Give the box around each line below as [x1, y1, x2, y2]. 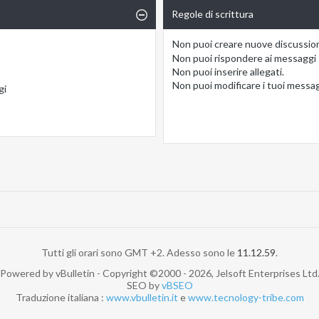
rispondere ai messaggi [212, 51, 316, 64]
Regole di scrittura [172, 8, 253, 21]
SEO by [126, 278, 162, 291]
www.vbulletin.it [105, 291, 178, 303]
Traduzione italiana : [15, 291, 106, 303]
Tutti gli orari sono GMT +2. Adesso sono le [41, 246, 237, 258]
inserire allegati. [212, 65, 284, 78]
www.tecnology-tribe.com [187, 291, 304, 303]
